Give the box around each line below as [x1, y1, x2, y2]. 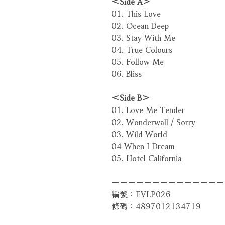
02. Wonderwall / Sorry [111, 114, 195, 127]
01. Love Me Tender [111, 102, 185, 115]
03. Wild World [111, 126, 167, 139]
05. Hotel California [111, 150, 182, 163]
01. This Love [111, 6, 161, 19]
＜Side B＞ [111, 90, 150, 103]
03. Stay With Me [111, 30, 175, 43]
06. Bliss [111, 66, 142, 79]
